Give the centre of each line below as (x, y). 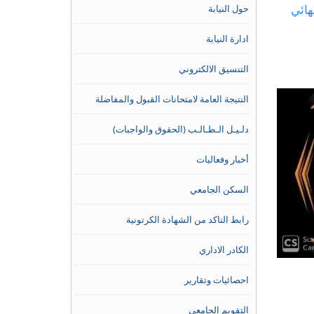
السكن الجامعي (219, 189)
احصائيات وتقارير (216, 280)
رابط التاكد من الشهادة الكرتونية (187, 219)
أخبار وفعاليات (222, 159)
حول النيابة (228, 8)
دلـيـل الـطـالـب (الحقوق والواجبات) (180, 129)
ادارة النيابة (227, 39)
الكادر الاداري (224, 250)
